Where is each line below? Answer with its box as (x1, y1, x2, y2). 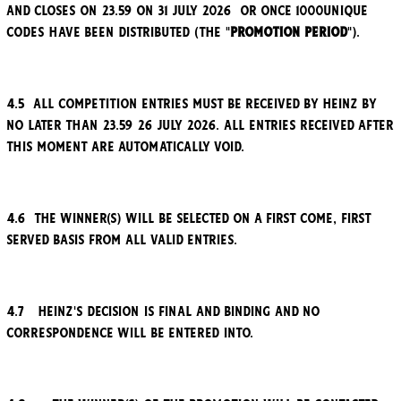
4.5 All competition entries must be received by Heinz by (7, 96, 377, 113)
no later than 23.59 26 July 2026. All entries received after (7, 117, 394, 134)
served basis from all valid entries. (7, 232, 238, 249)
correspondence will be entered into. (7, 325, 254, 342)
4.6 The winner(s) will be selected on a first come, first (7, 210, 371, 227)
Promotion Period (231, 24, 347, 41)
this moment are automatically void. (7, 139, 245, 156)
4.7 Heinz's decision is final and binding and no (7, 303, 320, 320)
